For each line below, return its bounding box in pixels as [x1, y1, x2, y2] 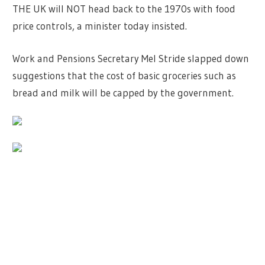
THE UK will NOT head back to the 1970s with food [12, 2, 236, 15]
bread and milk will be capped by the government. [12, 86, 234, 99]
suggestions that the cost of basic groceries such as [12, 69, 237, 82]
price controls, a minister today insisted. [12, 20, 188, 33]
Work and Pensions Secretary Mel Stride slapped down [12, 51, 250, 64]
